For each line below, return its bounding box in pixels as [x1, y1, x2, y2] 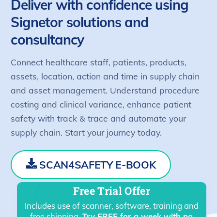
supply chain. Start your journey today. [11, 126, 162, 138]
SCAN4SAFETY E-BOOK [36, 158, 156, 171]
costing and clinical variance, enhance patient [11, 98, 192, 109]
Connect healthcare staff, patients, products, [11, 56, 187, 67]
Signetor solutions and [11, 13, 148, 31]
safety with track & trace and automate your [11, 112, 186, 124]
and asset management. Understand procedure [11, 84, 200, 95]
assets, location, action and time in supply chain [11, 70, 200, 81]
